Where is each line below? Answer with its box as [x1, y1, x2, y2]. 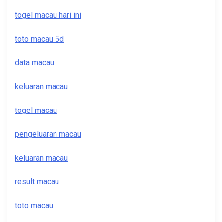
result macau [15, 177, 59, 187]
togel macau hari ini [15, 10, 81, 20]
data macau [15, 58, 54, 68]
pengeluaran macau [15, 129, 81, 139]
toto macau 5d [15, 34, 64, 44]
